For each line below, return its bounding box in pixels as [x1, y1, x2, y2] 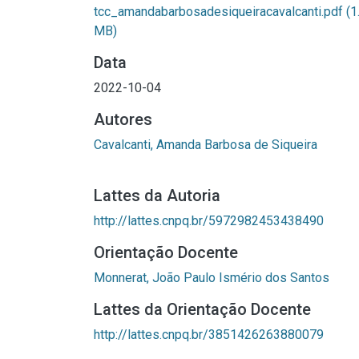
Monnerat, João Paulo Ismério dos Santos [94, 270, 329, 285]
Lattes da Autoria [94, 186, 220, 205]
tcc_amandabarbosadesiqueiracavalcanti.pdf [94, 4, 346, 19]
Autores [94, 110, 152, 129]
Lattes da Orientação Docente [94, 300, 311, 319]
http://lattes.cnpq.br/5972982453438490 [94, 213, 324, 228]
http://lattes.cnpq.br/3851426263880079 [94, 327, 324, 342]
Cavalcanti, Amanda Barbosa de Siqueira [94, 137, 317, 152]
